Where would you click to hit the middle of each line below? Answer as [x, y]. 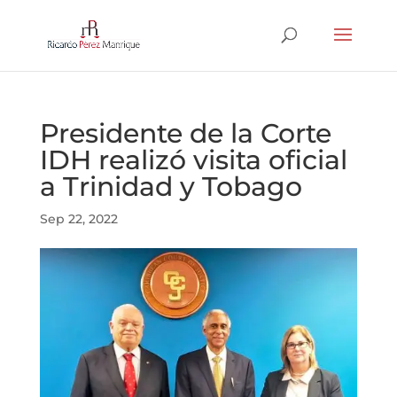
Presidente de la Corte [185, 133]
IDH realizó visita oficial [193, 160]
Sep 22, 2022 [78, 219]
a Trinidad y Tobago [171, 187]
